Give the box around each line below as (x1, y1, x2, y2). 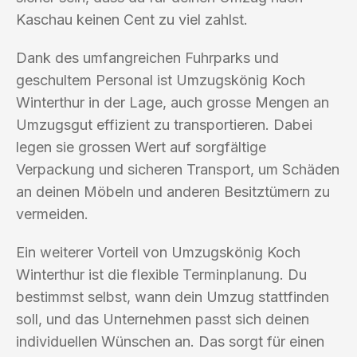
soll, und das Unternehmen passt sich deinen (16, 310, 309, 328)
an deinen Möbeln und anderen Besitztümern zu (16, 182, 330, 200)
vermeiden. (16, 205, 88, 222)
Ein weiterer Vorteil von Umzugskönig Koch (16, 243, 300, 261)
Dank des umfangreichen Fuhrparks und (16, 49, 279, 66)
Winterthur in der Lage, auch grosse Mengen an (16, 93, 329, 111)
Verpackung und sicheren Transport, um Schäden (16, 160, 339, 178)
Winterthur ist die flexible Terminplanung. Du (16, 265, 307, 283)
